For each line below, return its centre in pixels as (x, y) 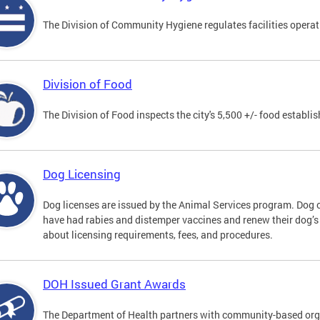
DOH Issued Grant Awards (114, 284)
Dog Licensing (82, 174)
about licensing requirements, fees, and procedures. (158, 235)
